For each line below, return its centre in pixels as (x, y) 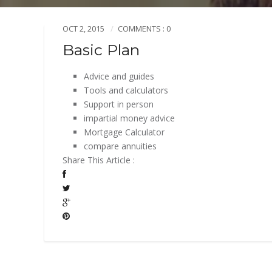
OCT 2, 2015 (83, 29)
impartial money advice (129, 118)
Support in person (119, 104)
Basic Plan (101, 50)
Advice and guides (119, 76)
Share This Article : (99, 160)
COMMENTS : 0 (144, 29)
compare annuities (120, 146)
